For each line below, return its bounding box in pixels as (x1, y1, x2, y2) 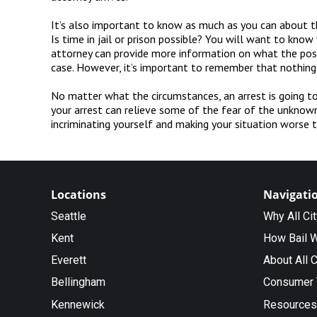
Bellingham (51, 275, 105, 289)
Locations (51, 186, 106, 202)
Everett (51, 253, 86, 267)
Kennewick (51, 297, 105, 311)
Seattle (51, 209, 86, 223)
